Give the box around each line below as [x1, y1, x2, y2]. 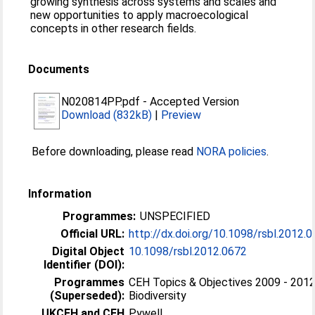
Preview [161, 108, 202, 122]
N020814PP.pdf [61, 94, 141, 108]
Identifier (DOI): [44, 257, 125, 271]
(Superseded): [50, 288, 125, 302]
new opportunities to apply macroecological [30, 8, 249, 22]
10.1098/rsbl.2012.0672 [129, 244, 247, 258]
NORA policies [196, 144, 267, 158]
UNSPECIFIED [140, 209, 211, 223]
